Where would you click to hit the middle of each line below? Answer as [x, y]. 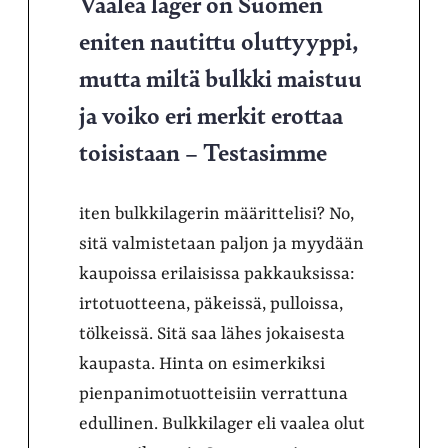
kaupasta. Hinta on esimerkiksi [202, 364]
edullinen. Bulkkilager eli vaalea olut [222, 424]
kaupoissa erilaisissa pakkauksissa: [217, 274]
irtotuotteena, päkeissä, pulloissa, [211, 304]
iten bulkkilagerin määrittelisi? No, [216, 214]
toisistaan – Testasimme [203, 151]
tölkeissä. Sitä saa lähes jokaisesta [212, 334]
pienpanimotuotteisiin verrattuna [213, 394]
